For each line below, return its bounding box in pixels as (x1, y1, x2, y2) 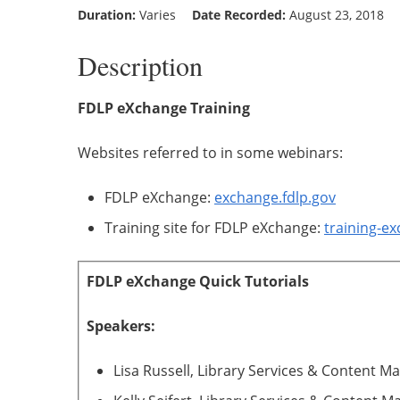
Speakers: (87, 316, 155, 336)
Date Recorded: (192, 6, 286, 23)
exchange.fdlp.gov (214, 187, 336, 207)
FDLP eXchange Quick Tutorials (87, 271, 309, 291)
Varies (136, 6, 176, 23)
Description (78, 47, 203, 83)
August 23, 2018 (286, 6, 384, 23)
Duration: (78, 6, 136, 23)
